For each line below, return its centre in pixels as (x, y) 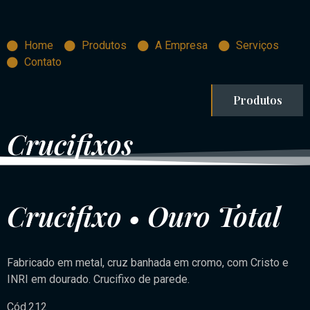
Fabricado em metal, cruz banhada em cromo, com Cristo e (148, 263)
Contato (43, 62)
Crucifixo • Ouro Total (144, 216)
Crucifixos (70, 144)
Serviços (257, 45)
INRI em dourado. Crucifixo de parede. (98, 279)
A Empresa (181, 45)
